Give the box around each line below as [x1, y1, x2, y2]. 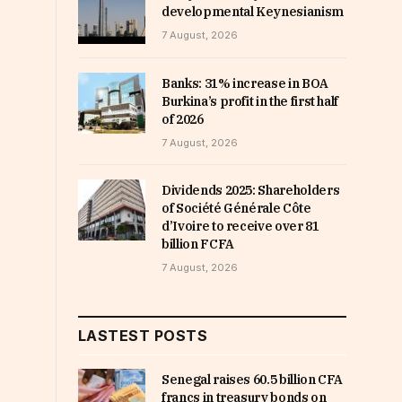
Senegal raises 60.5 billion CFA [162, 371, 344, 389]
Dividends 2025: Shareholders [162, 182, 340, 199]
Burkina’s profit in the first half [162, 93, 339, 110]
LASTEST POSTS [78, 327, 208, 345]
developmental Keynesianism [162, 4, 344, 20]
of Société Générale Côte [162, 200, 311, 217]
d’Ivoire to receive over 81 [162, 218, 319, 235]
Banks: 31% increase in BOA [162, 75, 328, 92]
